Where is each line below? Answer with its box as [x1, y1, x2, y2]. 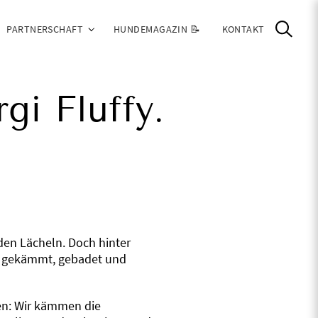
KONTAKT [221, 22, 265, 35]
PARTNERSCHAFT [6, 22, 84, 35]
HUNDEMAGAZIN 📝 [114, 22, 201, 35]
